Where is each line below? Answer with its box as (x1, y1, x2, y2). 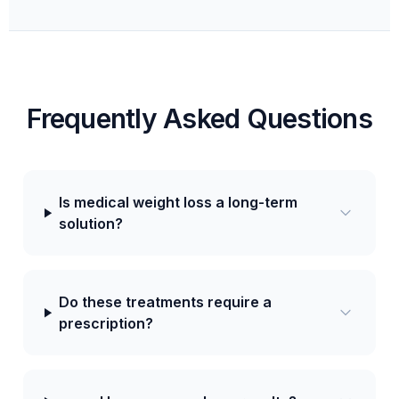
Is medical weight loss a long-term (58, 193, 297, 212)
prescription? (58, 314, 153, 333)
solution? (58, 215, 123, 233)
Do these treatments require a (58, 293, 272, 312)
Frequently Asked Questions (27, 102, 372, 135)
